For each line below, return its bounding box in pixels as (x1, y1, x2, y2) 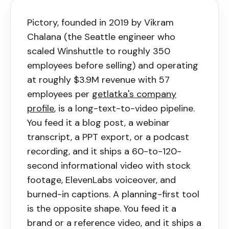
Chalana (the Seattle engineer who (27, 30, 175, 43)
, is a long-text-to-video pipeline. (54, 102, 195, 114)
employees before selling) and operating (27, 59, 198, 72)
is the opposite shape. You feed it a (27, 202, 176, 215)
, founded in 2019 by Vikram (57, 16, 174, 29)
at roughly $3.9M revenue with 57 (27, 73, 170, 86)
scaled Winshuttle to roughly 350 (27, 44, 170, 57)
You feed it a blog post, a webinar (27, 116, 170, 129)
